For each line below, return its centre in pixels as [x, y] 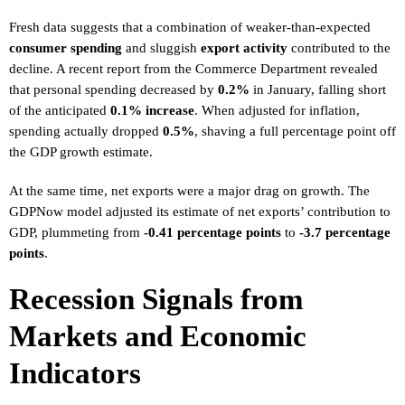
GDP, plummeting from [76, 232]
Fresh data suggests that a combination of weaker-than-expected [190, 27]
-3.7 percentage [345, 232]
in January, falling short [318, 89]
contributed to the [339, 47]
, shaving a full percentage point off [295, 131]
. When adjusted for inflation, [277, 110]
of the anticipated [60, 110]
